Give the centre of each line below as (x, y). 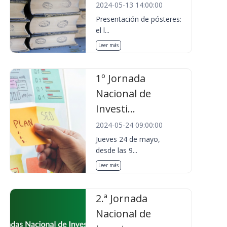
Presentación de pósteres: (139, 19)
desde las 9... (117, 150)
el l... (103, 30)
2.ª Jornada (122, 198)
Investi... (116, 109)
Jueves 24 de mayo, (128, 139)
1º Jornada (121, 78)
